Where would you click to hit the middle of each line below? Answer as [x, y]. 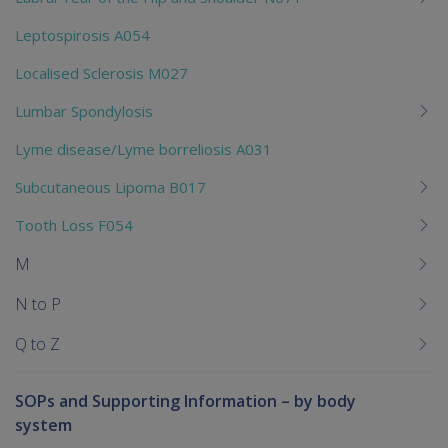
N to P [38, 303]
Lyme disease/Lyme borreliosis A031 [143, 148]
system [43, 424]
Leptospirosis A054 [82, 34]
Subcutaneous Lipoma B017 [110, 186]
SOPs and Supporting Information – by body [185, 400]
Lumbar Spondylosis [84, 110]
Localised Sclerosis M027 [101, 72]
